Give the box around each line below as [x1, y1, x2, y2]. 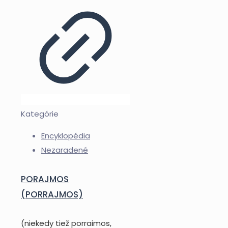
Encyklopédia [41, 130, 90, 141]
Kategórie [21, 108, 59, 119]
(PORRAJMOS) [21, 188, 83, 201]
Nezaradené [41, 144, 88, 155]
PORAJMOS [21, 173, 69, 185]
